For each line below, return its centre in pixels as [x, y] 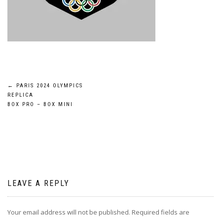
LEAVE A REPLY [38, 183]
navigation [43, 111]
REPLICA [20, 95]
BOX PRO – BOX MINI [40, 104]
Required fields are [161, 212]
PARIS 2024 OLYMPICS [48, 86]
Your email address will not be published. [69, 212]
